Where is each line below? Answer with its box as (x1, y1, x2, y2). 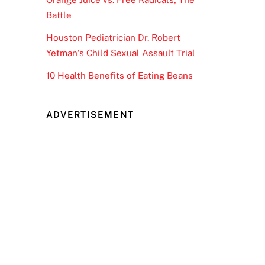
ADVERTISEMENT (46, 109, 134, 119)
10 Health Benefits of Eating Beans (46, 70, 193, 81)
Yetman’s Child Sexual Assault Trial (46, 48, 195, 59)
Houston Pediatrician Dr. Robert (46, 33, 180, 43)
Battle (46, 10, 72, 21)
